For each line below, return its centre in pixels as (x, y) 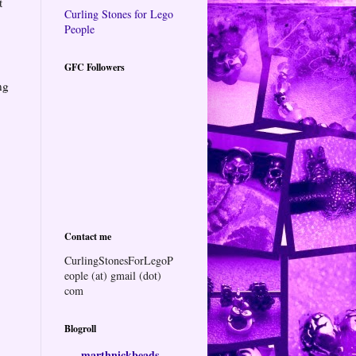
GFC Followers (95, 67)
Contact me (88, 236)
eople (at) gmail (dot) (113, 275)
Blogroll (80, 328)
